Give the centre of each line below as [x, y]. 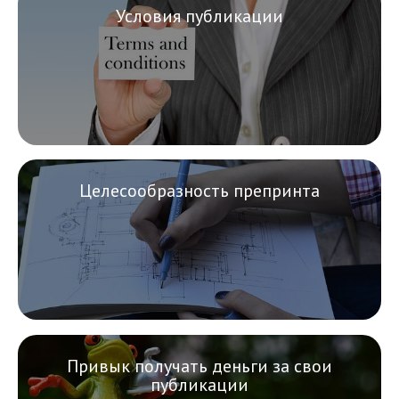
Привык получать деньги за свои [199, 366]
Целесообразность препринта [199, 191]
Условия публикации [199, 16]
